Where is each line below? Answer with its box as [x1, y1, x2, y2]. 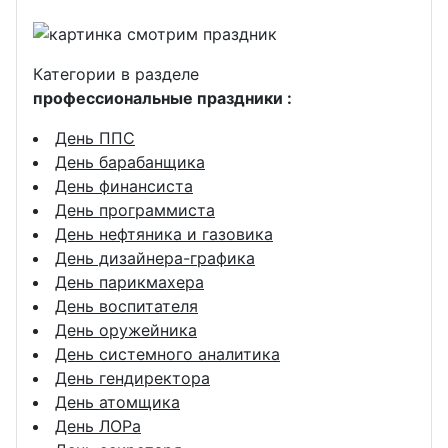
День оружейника [55, 319, 197, 340]
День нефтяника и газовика [55, 223, 273, 244]
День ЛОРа [55, 415, 141, 436]
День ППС [55, 127, 135, 148]
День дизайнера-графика [55, 247, 255, 268]
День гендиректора [55, 367, 210, 388]
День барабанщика [55, 151, 205, 172]
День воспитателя [55, 295, 198, 316]
